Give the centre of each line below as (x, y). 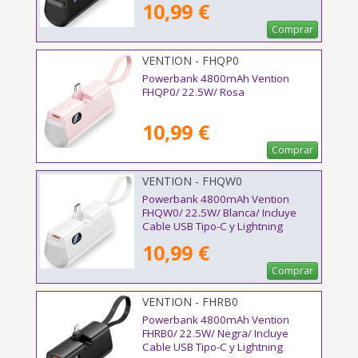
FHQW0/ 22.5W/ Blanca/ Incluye (219, 213)
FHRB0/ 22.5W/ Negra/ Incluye (215, 334)
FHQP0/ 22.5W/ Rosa (193, 92)
